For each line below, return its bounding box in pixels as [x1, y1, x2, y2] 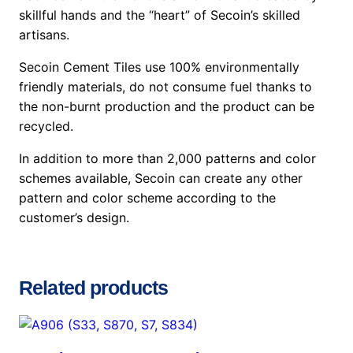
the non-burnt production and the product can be [19, 98, 314, 115]
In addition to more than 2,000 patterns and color [19, 150, 316, 167]
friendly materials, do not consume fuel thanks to [19, 79, 312, 95]
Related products [19, 277, 169, 299]
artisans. [19, 27, 69, 43]
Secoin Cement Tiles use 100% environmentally [19, 59, 299, 76]
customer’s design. [19, 210, 129, 226]
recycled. [19, 118, 73, 135]
